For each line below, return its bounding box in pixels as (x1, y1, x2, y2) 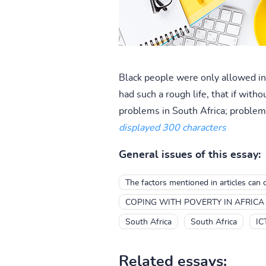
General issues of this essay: (118, 149, 261, 160)
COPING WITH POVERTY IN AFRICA (125, 198, 264, 207)
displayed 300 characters (118, 122, 226, 132)
